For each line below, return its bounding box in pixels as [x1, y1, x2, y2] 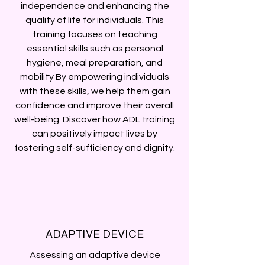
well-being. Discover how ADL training [14, 115, 175, 124]
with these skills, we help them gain [19, 86, 170, 96]
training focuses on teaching [32, 30, 157, 39]
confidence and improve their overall [15, 101, 174, 110]
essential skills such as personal [26, 44, 163, 53]
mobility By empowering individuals [20, 72, 169, 82]
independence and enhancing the [20, 1, 169, 11]
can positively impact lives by [32, 129, 157, 138]
